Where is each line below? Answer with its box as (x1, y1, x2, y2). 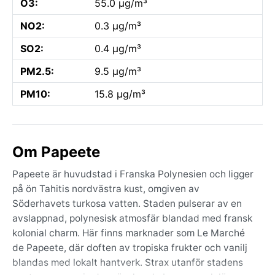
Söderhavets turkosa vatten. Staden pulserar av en (12, 197, 242, 209)
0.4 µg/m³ (95, 42, 141, 55)
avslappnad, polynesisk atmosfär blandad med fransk (12, 212, 252, 224)
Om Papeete (12, 142, 100, 161)
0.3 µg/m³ (95, 19, 141, 32)
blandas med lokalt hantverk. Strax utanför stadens (12, 256, 243, 268)
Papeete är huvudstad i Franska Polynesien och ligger (12, 168, 254, 180)
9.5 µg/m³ (95, 64, 141, 77)
